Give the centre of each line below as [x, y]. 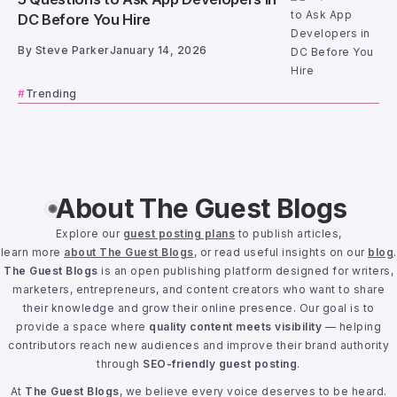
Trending [51, 93]
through [120, 364]
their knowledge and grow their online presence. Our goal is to [198, 308]
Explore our [89, 234]
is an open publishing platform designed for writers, [245, 271]
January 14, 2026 [158, 50]
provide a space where [82, 327]
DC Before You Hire [85, 20]
